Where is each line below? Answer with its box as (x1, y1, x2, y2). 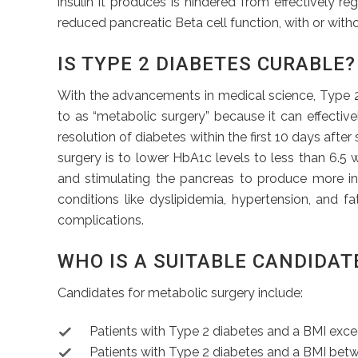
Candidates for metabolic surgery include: (58, 284, 303, 300)
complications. (58, 212, 144, 228)
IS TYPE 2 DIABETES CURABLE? (58, 52, 356, 75)
